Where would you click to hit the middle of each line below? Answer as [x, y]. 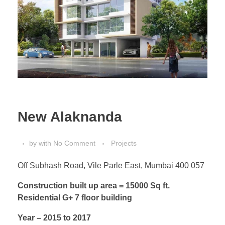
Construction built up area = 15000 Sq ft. [94, 185]
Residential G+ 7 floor [58, 197]
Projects [124, 143]
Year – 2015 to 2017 [54, 217]
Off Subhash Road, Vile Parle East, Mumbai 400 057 [111, 165]
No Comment [74, 143]
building [117, 197]
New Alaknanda [70, 117]
